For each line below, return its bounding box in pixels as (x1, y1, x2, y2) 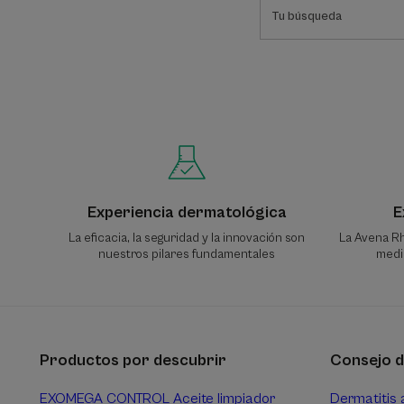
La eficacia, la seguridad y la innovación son (69, 230, 305, 245)
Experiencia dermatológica (87, 202, 287, 222)
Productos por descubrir (40, 350, 226, 370)
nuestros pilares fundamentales (98, 246, 275, 262)
